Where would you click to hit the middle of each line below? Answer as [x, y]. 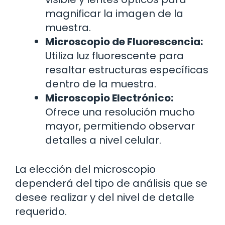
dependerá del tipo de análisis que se [111, 184]
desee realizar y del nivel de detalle [105, 198]
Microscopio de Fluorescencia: [124, 42]
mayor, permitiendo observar [120, 126]
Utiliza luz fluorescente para [115, 56]
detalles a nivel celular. [103, 140]
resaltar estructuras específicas [127, 70]
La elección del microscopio [85, 170]
